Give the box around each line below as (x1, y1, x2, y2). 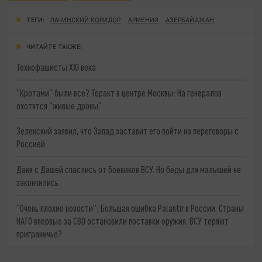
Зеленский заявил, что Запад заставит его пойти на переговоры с (16, 125, 239, 137)
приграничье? (16, 227, 63, 239)
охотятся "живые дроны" (16, 99, 102, 111)
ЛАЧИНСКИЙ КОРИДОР (50, 16, 121, 24)
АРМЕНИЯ (127, 16, 158, 24)
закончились (16, 176, 59, 188)
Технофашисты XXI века (16, 61, 96, 73)
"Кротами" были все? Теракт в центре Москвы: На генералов (16, 87, 222, 98)
